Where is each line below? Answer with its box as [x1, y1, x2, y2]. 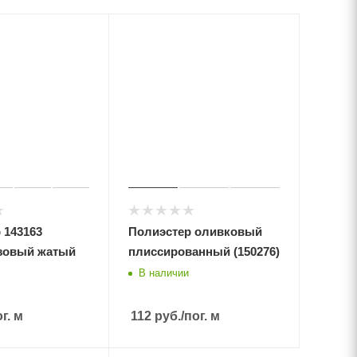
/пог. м [180, 309, 220, 324]
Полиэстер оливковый [127, 225, 262, 239]
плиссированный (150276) [127, 245, 280, 259]
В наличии [138, 266, 189, 279]
